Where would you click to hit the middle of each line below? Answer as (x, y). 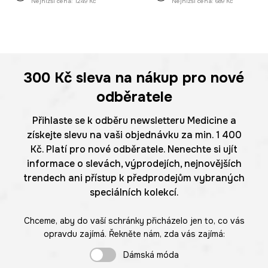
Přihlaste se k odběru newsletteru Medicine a (134, 121)
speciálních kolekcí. (134, 193)
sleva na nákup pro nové (158, 78)
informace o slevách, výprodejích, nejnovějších (134, 164)
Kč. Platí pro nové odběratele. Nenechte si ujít (134, 150)
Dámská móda (151, 255)
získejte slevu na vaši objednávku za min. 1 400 (134, 135)
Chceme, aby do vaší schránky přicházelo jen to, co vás (134, 221)
